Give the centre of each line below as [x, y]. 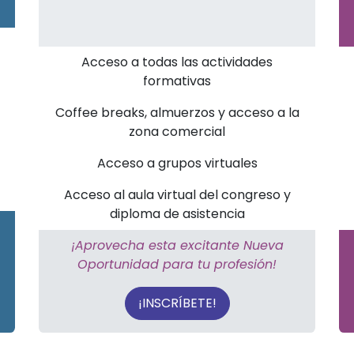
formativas [177, 81]
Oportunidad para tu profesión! [177, 264]
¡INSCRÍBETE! [177, 303]
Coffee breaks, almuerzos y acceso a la [177, 113]
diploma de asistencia [177, 214]
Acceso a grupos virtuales [177, 163]
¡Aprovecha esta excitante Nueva [177, 245]
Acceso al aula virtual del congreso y [177, 195]
